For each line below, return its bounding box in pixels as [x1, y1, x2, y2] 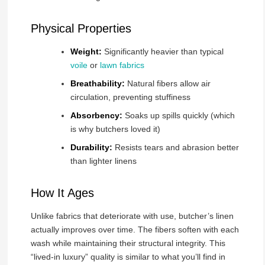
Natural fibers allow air [124, 78, 211, 88]
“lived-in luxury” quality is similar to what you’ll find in [30, 251, 225, 261]
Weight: [70, 46, 102, 56]
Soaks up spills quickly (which [122, 110, 235, 120]
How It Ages [30, 186, 94, 200]
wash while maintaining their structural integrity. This [30, 238, 225, 248]
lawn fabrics [99, 60, 144, 70]
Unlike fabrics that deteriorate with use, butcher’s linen [30, 211, 234, 221]
